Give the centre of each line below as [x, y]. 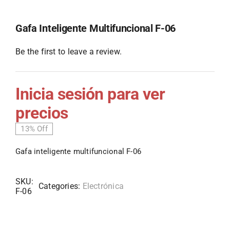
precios [42, 113]
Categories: [60, 186]
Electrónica [103, 186]
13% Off [34, 129]
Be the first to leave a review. [68, 52]
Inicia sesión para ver [90, 94]
